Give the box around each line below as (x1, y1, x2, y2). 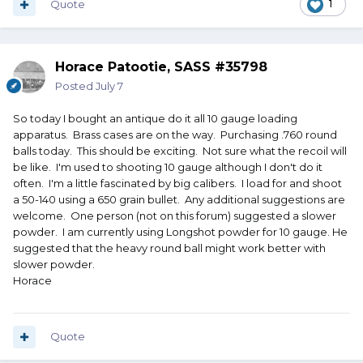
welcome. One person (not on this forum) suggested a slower (13, 209, 336, 223)
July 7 (96, 79, 123, 93)
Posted (55, 79, 96, 93)
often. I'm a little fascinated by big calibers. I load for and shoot (13, 177, 342, 190)
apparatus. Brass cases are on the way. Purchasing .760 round (13, 128, 337, 142)
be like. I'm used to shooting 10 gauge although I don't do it (13, 160, 322, 174)
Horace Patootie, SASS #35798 (55, 59, 267, 75)
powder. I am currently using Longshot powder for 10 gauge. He (13, 225, 348, 239)
